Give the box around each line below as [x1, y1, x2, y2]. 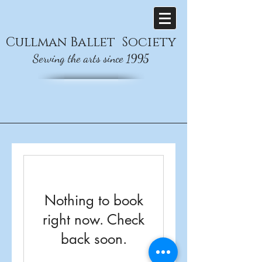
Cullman [6, 34, 67, 51]
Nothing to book [44, 191, 143, 209]
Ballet [67, 34, 119, 51]
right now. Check [43, 211, 144, 229]
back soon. [60, 230, 127, 248]
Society [122, 34, 176, 51]
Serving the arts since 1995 [33, 51, 149, 65]
